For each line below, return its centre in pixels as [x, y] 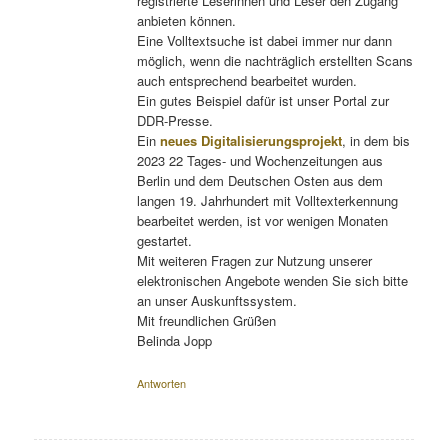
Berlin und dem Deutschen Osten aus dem [259, 180]
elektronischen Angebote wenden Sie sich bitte [272, 280]
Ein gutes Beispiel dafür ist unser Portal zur [262, 100]
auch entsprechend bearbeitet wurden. [246, 80]
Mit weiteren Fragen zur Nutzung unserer [254, 260]
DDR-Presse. [174, 120]
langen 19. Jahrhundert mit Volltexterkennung [267, 200]
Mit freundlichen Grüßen [206, 320]
